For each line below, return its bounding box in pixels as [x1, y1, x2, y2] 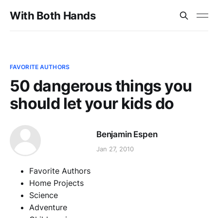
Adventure [29, 202, 67, 212]
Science [29, 190, 58, 200]
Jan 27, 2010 [96, 145, 134, 153]
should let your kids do [10, 94, 174, 113]
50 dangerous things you [10, 76, 192, 95]
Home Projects [29, 178, 84, 188]
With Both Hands [10, 9, 96, 22]
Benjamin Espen [96, 129, 158, 139]
